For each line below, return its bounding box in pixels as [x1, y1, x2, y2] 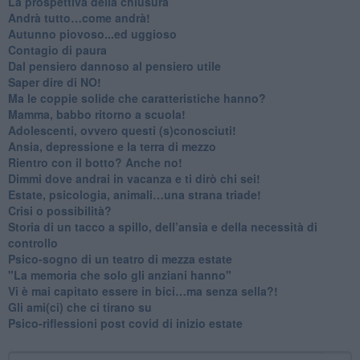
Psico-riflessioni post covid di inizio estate [7, 314, 243, 331]
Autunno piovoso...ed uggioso [7, 25, 177, 42]
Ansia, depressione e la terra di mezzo [7, 137, 216, 154]
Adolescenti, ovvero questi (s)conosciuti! [7, 121, 236, 138]
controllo [7, 234, 58, 251]
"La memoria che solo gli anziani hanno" [7, 266, 231, 283]
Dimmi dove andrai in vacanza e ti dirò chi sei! [7, 170, 260, 186]
